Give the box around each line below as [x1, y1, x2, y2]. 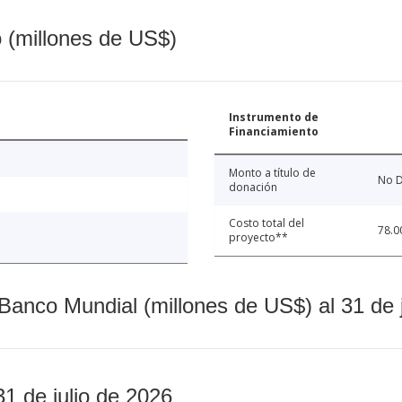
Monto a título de [229, 164, 316, 180]
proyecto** [229, 229, 288, 245]
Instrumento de [229, 109, 319, 125]
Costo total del [229, 214, 304, 231]
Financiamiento [229, 123, 319, 139]
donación [229, 179, 277, 195]
